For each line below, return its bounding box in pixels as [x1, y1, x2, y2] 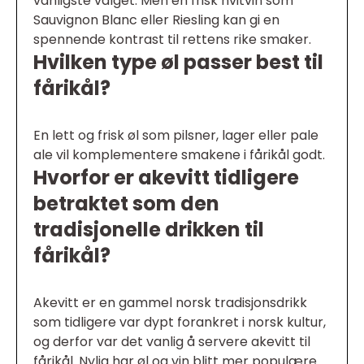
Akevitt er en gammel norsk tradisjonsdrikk [33, 292, 307, 312]
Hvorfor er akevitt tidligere [33, 163, 299, 191]
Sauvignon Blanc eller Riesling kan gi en [33, 10, 279, 29]
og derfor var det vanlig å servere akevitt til [33, 331, 310, 351]
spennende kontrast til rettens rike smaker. [33, 29, 311, 49]
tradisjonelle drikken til [33, 215, 264, 243]
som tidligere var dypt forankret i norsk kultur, [33, 312, 326, 331]
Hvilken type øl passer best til [33, 48, 323, 76]
